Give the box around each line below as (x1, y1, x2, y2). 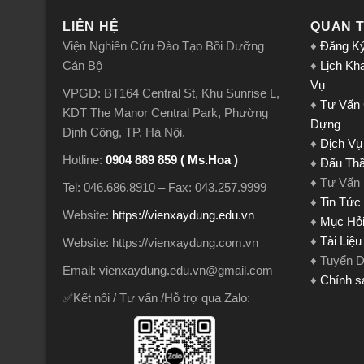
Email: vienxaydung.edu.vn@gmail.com (63, 263, 273, 278)
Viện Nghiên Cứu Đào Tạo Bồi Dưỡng (63, 39, 264, 54)
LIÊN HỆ (63, 19, 119, 34)
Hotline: (63, 153, 106, 167)
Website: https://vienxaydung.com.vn (63, 236, 258, 250)
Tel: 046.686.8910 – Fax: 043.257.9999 (63, 180, 266, 195)
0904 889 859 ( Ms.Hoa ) (106, 153, 238, 167)
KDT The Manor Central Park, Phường (63, 106, 268, 120)
